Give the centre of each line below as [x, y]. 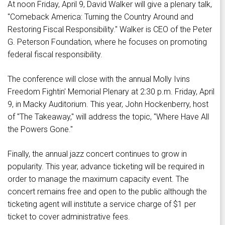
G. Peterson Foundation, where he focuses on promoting [107, 42]
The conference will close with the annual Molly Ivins [99, 79]
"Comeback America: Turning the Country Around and [100, 17]
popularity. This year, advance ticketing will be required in [106, 167]
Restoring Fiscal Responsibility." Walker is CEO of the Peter [110, 30]
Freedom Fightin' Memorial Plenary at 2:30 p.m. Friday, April [111, 92]
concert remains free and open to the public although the [107, 192]
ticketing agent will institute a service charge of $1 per [102, 204]
